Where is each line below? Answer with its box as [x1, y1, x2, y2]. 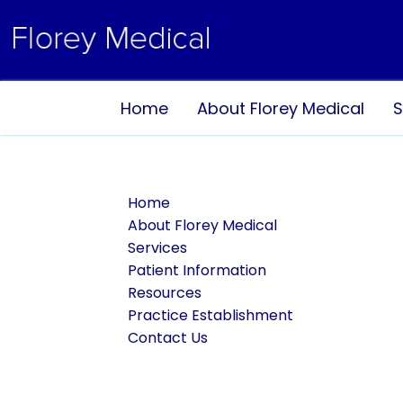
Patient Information [128, 260, 266, 281]
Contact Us [128, 327, 208, 348]
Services [128, 237, 187, 258]
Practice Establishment [128, 305, 293, 326]
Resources [128, 282, 201, 303]
